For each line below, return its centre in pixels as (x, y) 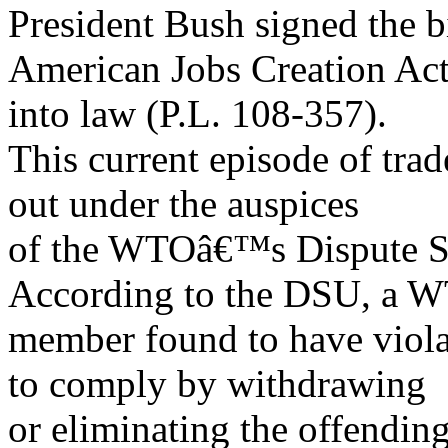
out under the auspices (183, 203)
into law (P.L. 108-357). (197, 113)
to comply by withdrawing (217, 383)
